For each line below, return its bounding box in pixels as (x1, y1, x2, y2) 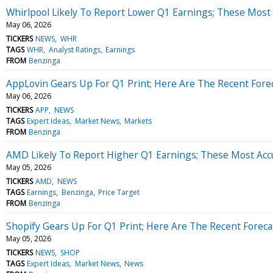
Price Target (97, 186, 140, 197)
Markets (124, 115, 152, 126)
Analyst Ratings (48, 44, 101, 55)
